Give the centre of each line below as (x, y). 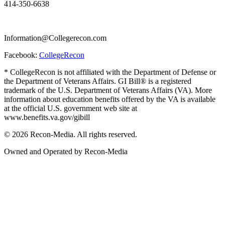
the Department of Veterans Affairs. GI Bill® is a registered (98, 81)
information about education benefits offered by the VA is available (110, 99)
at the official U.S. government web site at (71, 108)
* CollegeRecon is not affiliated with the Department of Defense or (110, 72)
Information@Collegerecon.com (55, 38)
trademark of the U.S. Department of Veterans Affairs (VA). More (108, 90)
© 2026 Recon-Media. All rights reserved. (71, 135)
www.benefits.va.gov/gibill (47, 118)
